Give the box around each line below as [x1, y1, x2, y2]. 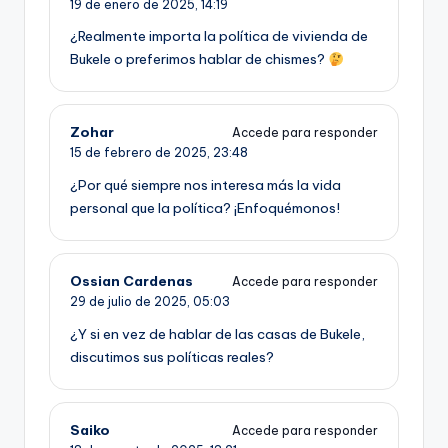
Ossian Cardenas [70, 272, 193, 291]
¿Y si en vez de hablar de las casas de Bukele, [70, 325, 365, 344]
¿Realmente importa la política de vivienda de [70, 27, 368, 46]
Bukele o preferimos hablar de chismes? [70, 50, 328, 69]
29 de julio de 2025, [70, 294, 193, 310]
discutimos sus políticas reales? [70, 348, 274, 367]
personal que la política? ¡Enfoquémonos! [70, 199, 340, 218]
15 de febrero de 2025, [70, 145, 213, 161]
